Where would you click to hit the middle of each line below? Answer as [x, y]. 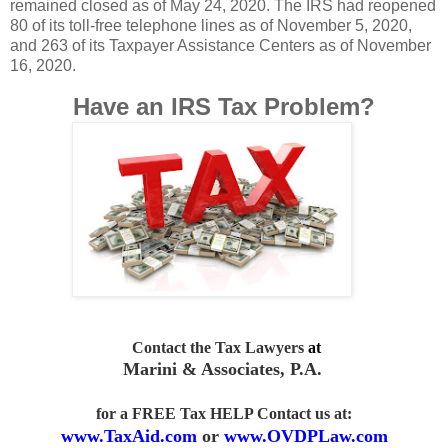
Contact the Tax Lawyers [219, 348]
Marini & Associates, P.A [219, 369]
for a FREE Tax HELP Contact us [215, 414]
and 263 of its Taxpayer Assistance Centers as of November [220, 45]
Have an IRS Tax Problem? [224, 107]
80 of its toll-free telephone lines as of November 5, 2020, [211, 25]
